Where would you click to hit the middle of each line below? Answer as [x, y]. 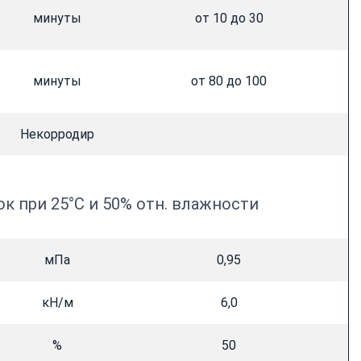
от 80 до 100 [229, 81]
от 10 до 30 [229, 19]
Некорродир [57, 135]
